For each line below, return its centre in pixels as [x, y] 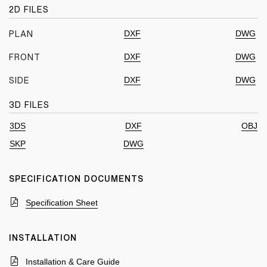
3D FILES [29, 105]
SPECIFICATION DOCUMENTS [76, 179]
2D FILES [29, 10]
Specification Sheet [62, 203]
